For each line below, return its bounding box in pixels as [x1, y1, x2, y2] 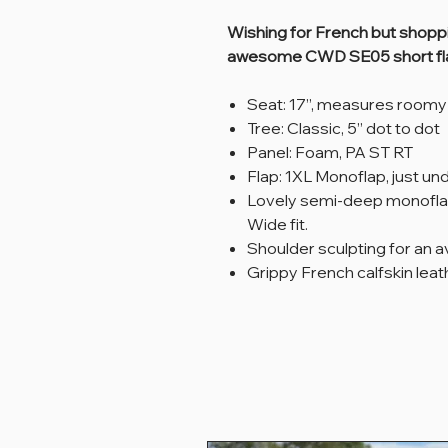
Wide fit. [247, 214, 308, 235]
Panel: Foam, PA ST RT [247, 142, 413, 163]
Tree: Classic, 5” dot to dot [247, 118, 440, 139]
